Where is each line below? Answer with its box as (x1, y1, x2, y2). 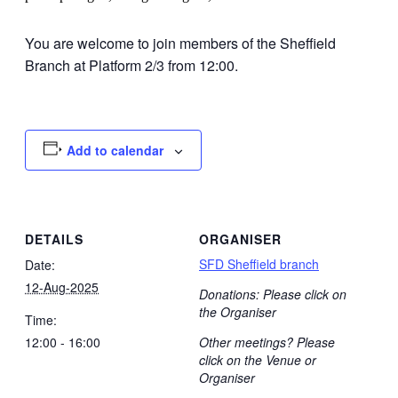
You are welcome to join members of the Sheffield (25, 32, 336, 53)
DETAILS (25, 230, 84, 249)
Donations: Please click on (199, 285, 346, 304)
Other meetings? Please (199, 333, 335, 352)
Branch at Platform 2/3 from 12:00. (25, 54, 238, 76)
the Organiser (199, 303, 276, 322)
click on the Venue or (199, 351, 316, 370)
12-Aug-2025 (25, 278, 99, 297)
